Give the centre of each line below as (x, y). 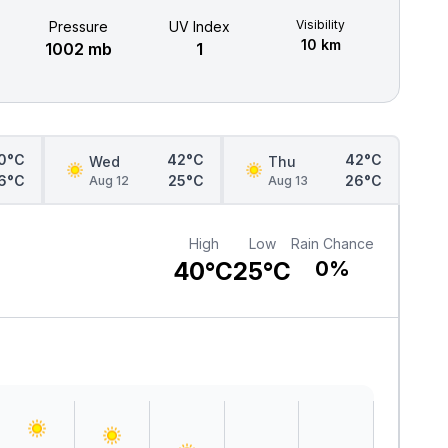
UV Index (199, 26)
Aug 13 (287, 180)
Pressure (78, 26)
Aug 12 (109, 180)
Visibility (320, 24)
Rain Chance (332, 243)
